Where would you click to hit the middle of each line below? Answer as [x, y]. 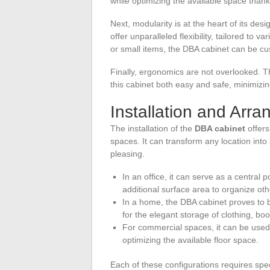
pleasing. [127, 153]
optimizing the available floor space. [190, 240]
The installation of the [152, 128]
